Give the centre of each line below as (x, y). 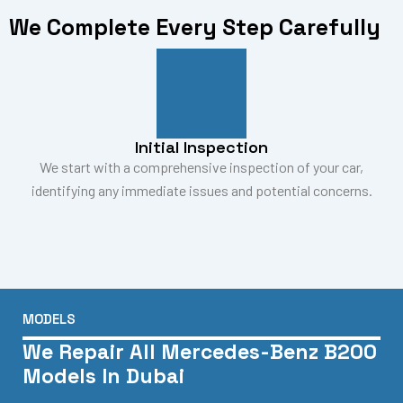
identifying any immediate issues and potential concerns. (201, 191)
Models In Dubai (103, 376)
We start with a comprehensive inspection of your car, (201, 167)
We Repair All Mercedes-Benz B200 (200, 352)
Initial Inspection (201, 148)
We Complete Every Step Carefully (195, 27)
